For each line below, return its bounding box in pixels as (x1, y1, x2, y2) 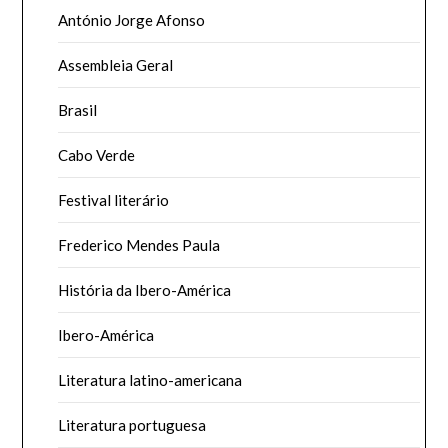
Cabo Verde (58, 145, 136, 164)
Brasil (58, 100, 98, 119)
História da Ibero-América (58, 280, 232, 299)
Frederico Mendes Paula (58, 235, 221, 254)
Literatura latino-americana (58, 370, 243, 389)
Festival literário (58, 190, 170, 209)
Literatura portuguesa (58, 415, 207, 434)
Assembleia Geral (58, 55, 174, 74)
